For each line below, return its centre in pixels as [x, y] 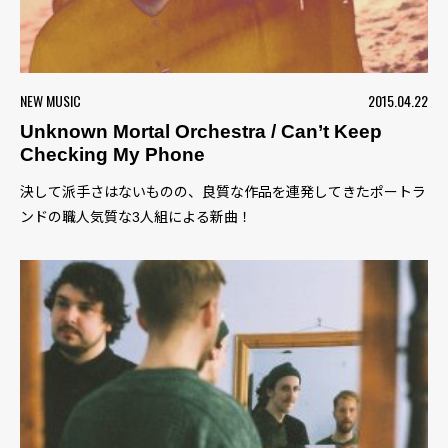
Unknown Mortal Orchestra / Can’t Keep [201, 132]
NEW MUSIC [50, 101]
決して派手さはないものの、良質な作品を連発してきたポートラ [223, 192]
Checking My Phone [112, 155]
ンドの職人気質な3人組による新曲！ [136, 217]
